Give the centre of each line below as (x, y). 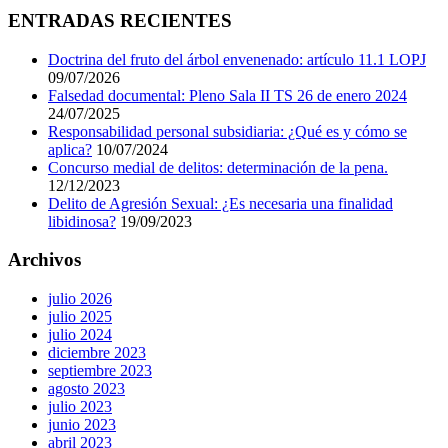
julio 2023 (80, 407)
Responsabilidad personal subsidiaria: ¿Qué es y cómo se (227, 131)
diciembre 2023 (97, 353)
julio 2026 (80, 299)
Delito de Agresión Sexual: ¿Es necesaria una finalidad (220, 203)
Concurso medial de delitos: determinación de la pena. (218, 167)
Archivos (44, 260)
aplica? (70, 149)
